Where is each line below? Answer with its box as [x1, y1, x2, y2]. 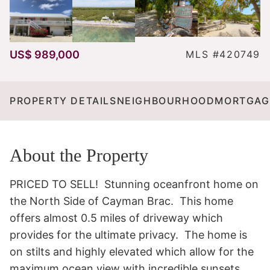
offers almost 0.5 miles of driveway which [10, 211, 223, 224]
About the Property [10, 145, 148, 165]
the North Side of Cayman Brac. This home [10, 194, 233, 207]
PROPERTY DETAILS [10, 94, 117, 107]
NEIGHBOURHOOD [116, 94, 215, 107]
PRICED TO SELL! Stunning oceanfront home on [10, 177, 259, 190]
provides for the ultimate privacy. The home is [10, 228, 247, 241]
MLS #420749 [186, 48, 260, 60]
